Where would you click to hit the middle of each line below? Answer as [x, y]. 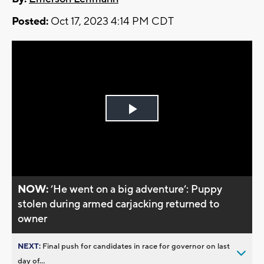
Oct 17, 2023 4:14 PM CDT [111, 22]
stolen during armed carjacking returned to [119, 204]
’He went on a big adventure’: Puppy [137, 189]
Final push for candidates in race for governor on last [136, 246]
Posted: [30, 22]
